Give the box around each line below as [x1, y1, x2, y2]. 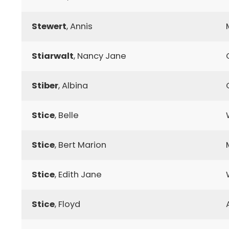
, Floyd [55, 198, 80, 210]
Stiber [32, 79, 58, 91]
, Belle [55, 109, 79, 121]
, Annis [66, 20, 93, 32]
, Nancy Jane [74, 50, 126, 62]
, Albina [58, 79, 88, 91]
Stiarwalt [32, 50, 74, 62]
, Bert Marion [55, 139, 106, 151]
